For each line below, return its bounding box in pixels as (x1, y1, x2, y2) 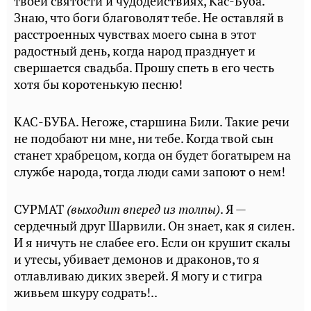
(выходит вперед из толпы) (64, 201, 220, 217)
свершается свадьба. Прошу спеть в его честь (14, 60, 274, 76)
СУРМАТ (14, 201, 64, 217)
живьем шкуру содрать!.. (14, 285, 158, 301)
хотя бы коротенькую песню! (14, 76, 183, 92)
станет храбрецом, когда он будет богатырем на (14, 147, 291, 163)
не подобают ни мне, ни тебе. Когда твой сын (14, 131, 274, 146)
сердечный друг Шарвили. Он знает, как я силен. (14, 218, 294, 234)
